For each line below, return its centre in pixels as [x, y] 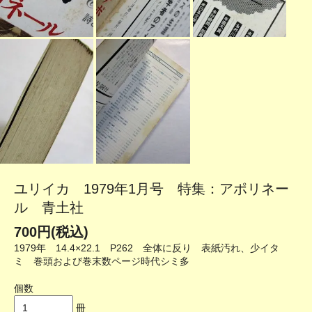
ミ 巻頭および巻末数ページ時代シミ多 [102, 261]
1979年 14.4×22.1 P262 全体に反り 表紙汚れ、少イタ [147, 248]
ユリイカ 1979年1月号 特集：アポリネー [151, 188]
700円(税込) [51, 232]
